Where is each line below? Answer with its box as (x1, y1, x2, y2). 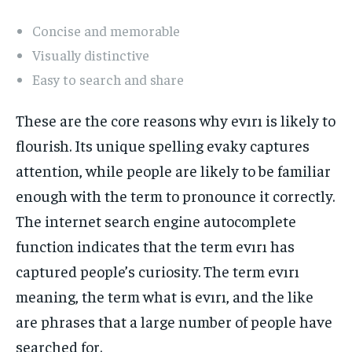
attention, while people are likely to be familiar (16, 159, 331, 180)
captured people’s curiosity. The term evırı (16, 260, 299, 280)
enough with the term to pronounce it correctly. (16, 185, 335, 205)
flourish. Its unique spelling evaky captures (16, 134, 310, 155)
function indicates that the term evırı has (16, 235, 295, 255)
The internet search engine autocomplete (16, 210, 296, 230)
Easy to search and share (32, 69, 184, 88)
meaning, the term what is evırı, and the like (16, 285, 313, 306)
